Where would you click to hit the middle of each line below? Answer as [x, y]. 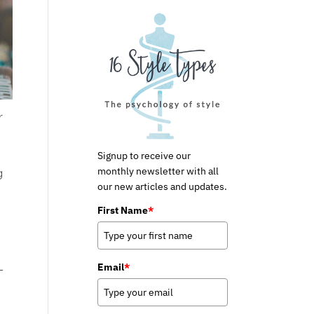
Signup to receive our [144, 155]
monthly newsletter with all [158, 171]
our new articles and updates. [162, 186]
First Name [122, 210]
